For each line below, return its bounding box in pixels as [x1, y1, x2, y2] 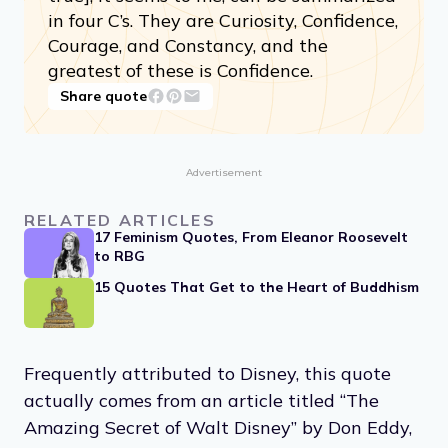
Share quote [60, 86, 147, 105]
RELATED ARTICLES [24, 209, 216, 230]
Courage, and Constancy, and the [48, 33, 328, 57]
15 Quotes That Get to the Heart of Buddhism [94, 277, 419, 296]
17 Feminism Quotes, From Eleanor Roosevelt [94, 227, 408, 246]
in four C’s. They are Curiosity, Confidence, [48, 8, 398, 32]
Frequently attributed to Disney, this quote [24, 361, 391, 385]
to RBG [94, 246, 145, 265]
